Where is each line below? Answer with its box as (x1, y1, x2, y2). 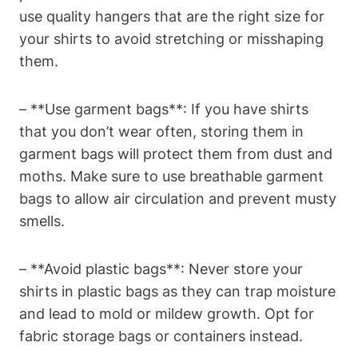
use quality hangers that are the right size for (19, 7, 324, 25)
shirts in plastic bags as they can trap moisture (19, 282, 336, 300)
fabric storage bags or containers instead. (19, 327, 303, 344)
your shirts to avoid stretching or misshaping (19, 30, 324, 47)
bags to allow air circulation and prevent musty (19, 189, 336, 207)
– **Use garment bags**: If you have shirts (19, 100, 308, 117)
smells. (19, 212, 65, 229)
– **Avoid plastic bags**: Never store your (19, 260, 303, 277)
